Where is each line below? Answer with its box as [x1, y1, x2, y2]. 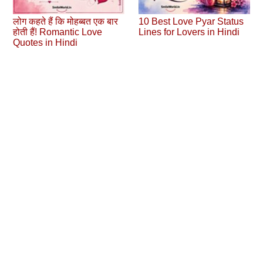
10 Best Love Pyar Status [139, 16, 244, 27]
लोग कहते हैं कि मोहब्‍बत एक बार [13, 16, 119, 27]
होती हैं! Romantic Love [13, 27, 103, 38]
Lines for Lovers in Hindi [139, 27, 240, 38]
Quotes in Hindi [13, 38, 78, 48]
